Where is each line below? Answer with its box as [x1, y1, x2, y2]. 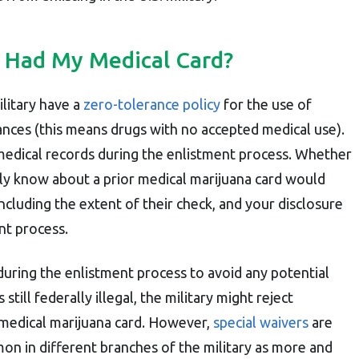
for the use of [220, 95, 312, 112]
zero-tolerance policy [83, 95, 220, 112]
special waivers [213, 313, 309, 330]
